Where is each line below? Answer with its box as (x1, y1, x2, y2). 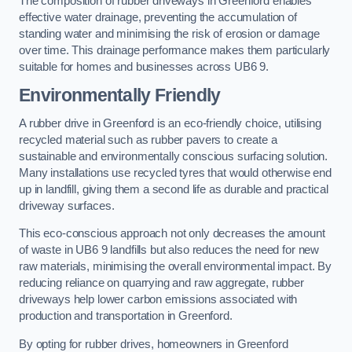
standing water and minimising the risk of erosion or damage (19, 27, 320, 40)
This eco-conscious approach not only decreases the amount (19, 227, 325, 240)
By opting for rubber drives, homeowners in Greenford (19, 337, 288, 350)
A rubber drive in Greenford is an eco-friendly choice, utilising (19, 116, 321, 130)
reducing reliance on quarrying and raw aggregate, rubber (19, 277, 304, 290)
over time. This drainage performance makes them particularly (19, 43, 331, 57)
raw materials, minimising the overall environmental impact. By (19, 260, 332, 273)
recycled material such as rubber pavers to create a (19, 133, 277, 146)
